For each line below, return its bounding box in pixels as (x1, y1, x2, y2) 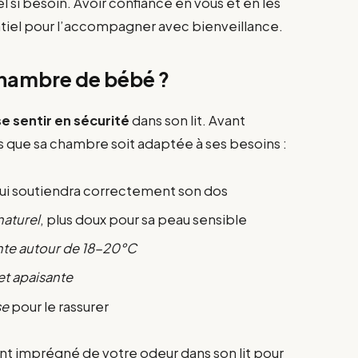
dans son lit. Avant (129, 112, 246, 129)
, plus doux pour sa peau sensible (40, 210, 248, 228)
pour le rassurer (9, 297, 109, 315)
